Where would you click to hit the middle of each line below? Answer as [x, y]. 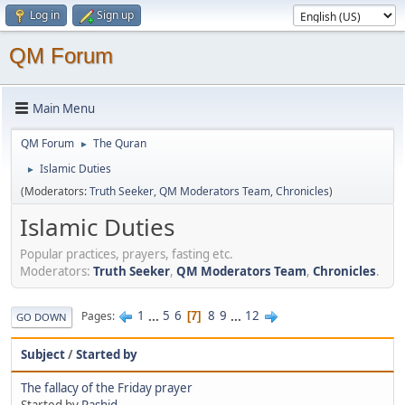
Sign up [115, 15]
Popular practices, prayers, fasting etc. [127, 254]
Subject [43, 354]
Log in [45, 15]
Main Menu [64, 108]
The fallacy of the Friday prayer [107, 387]
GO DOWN [42, 316]
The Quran [120, 143]
